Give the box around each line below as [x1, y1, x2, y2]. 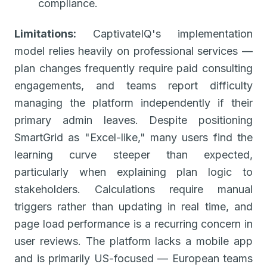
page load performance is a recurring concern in [14, 217, 253, 230]
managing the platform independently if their [14, 96, 253, 109]
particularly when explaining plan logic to [14, 165, 253, 178]
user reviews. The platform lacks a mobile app [14, 234, 253, 247]
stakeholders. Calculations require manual [14, 182, 253, 195]
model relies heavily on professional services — [14, 44, 253, 57]
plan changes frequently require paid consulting [14, 61, 253, 74]
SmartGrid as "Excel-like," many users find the [14, 131, 253, 144]
